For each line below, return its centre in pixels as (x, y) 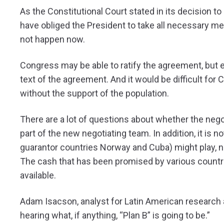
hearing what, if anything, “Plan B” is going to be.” (115, 215)
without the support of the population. (94, 93)
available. (38, 175)
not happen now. (52, 39)
